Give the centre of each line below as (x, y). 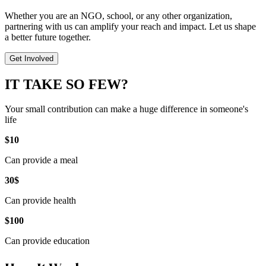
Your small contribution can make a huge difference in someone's (126, 109)
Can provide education (47, 241)
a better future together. (48, 37)
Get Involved (31, 58)
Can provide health (40, 201)
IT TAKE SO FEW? (66, 84)
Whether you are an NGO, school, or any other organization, (118, 15)
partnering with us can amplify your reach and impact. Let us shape (130, 26)
